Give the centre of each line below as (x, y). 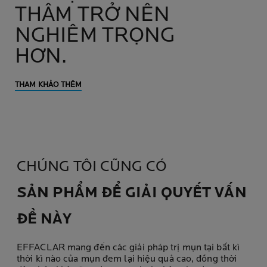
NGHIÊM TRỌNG (95, 36)
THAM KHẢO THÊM (49, 85)
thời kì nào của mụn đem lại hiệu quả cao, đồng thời (127, 259)
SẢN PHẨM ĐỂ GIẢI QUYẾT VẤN (132, 193)
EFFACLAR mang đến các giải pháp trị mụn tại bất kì (128, 248)
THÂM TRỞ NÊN (93, 15)
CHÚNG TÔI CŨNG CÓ (92, 167)
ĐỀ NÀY (44, 219)
